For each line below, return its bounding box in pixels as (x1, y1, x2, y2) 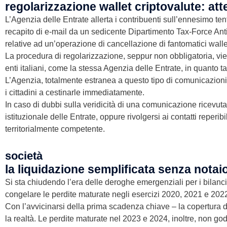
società (5, 149, 43, 162)
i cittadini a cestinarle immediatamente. (5, 88, 144, 97)
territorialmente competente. (5, 124, 105, 133)
